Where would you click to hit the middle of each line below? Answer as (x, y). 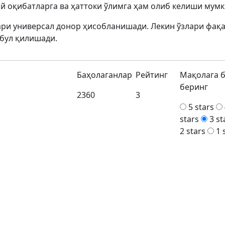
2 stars (193, 131)
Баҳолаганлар (105, 75)
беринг (194, 87)
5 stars (201, 107)
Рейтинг (152, 75)
